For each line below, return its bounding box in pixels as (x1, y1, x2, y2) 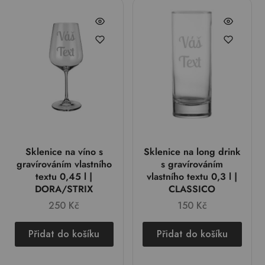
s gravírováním (161, 157, 224, 171)
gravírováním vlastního (16, 157, 112, 171)
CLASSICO (169, 182, 216, 196)
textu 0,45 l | (35, 169, 93, 183)
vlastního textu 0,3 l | (147, 169, 238, 183)
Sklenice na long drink (143, 144, 241, 159)
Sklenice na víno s (25, 144, 103, 159)
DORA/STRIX (35, 182, 93, 196)
